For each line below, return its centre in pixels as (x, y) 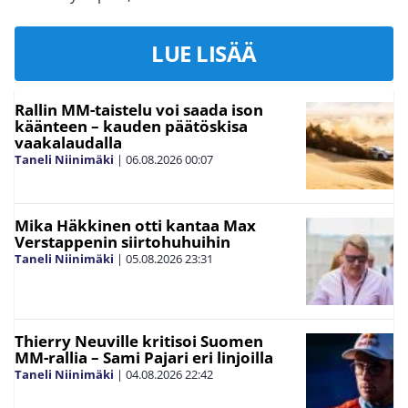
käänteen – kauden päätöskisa (131, 126)
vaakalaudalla (68, 142)
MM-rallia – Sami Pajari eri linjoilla (144, 357)
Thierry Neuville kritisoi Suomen (139, 341)
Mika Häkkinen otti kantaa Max (135, 225)
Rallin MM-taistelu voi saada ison (139, 109)
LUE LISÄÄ (204, 53)
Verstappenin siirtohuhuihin (122, 241)
